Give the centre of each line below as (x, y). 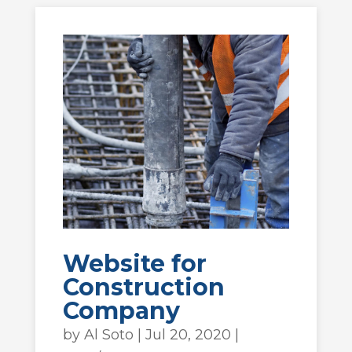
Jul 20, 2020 (188, 335)
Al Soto (108, 335)
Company (121, 311)
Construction (143, 288)
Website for (134, 264)
